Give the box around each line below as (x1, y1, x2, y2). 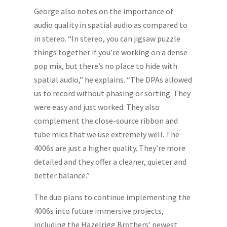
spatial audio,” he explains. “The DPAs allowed (34, 74, 193, 85)
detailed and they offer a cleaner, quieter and (34, 157, 187, 167)
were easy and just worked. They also (34, 102, 160, 112)
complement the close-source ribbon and (34, 116, 178, 126)
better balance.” (34, 170, 90, 181)
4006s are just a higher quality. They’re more (34, 143, 186, 154)
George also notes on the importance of (34, 6, 174, 17)
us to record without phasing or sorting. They (34, 88, 191, 99)
